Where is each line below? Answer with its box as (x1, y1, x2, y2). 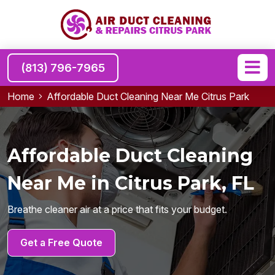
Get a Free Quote (20, 236, 103, 249)
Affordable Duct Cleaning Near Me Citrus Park (47, 90, 249, 103)
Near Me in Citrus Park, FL (7, 171, 254, 195)
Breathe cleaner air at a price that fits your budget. (7, 203, 227, 215)
